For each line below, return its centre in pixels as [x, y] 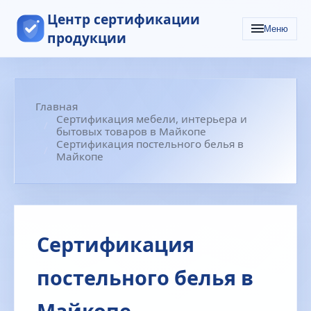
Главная [57, 106]
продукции [87, 38]
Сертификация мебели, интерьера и [152, 119]
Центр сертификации [124, 19]
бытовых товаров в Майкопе [131, 131]
